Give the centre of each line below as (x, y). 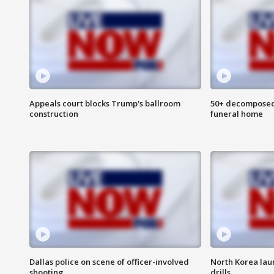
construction (54, 114)
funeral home (236, 114)
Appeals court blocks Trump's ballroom (105, 104)
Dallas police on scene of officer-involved (109, 262)
